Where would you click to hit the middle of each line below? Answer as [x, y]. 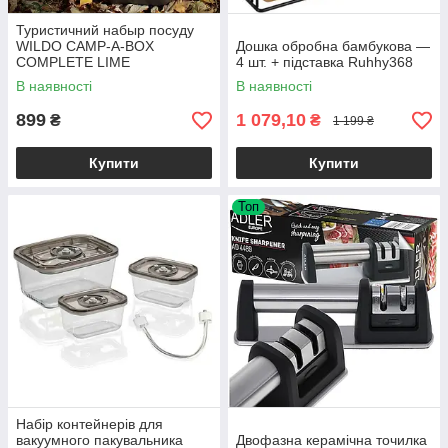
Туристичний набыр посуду [105, 30]
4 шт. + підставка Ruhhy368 [324, 62]
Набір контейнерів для [89, 424]
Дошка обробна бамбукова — [333, 46]
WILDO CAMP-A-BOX [85, 46]
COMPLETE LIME [73, 62]
